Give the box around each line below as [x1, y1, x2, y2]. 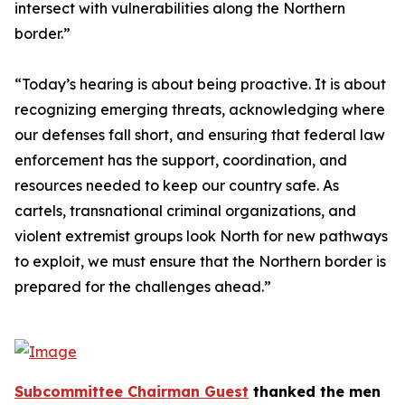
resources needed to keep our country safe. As [14, 176, 339, 194]
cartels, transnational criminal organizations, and [14, 202, 356, 220]
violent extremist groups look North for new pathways [14, 227, 388, 245]
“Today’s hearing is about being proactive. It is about [14, 75, 386, 93]
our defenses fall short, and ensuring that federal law [14, 126, 385, 144]
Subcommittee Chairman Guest [14, 382, 249, 400]
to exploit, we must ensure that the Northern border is [14, 252, 386, 270]
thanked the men [249, 382, 381, 400]
